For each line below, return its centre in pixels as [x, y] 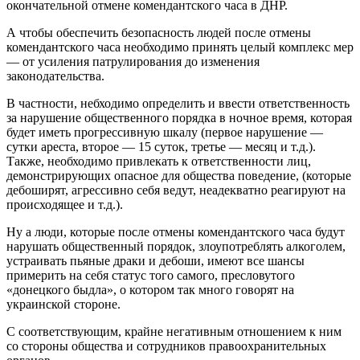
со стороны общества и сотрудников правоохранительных [166, 346]
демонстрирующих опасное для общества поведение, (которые [179, 175]
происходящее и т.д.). [65, 204]
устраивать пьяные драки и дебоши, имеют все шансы [155, 260]
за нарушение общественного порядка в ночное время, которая [179, 117]
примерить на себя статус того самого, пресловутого [151, 275]
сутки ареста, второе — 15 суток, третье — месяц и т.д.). [161, 146]
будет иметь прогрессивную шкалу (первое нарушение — [165, 132]
